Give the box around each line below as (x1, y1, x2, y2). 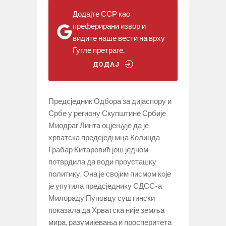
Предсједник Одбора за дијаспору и (48, 96, 172, 105)
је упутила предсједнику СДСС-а (48, 181, 162, 190)
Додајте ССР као (73, 9, 130, 18)
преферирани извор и (73, 21, 146, 30)
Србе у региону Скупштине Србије (48, 108, 166, 118)
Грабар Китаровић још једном (48, 144, 148, 154)
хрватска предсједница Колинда (48, 132, 160, 142)
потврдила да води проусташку (48, 156, 156, 166)
